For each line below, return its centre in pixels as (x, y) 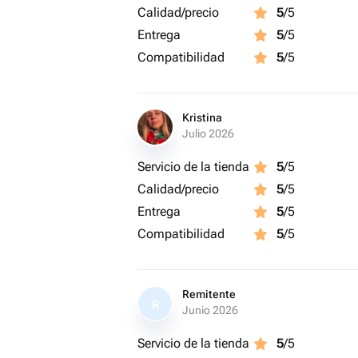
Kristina (202, 117)
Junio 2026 (210, 310)
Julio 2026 (208, 133)
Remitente (209, 294)
